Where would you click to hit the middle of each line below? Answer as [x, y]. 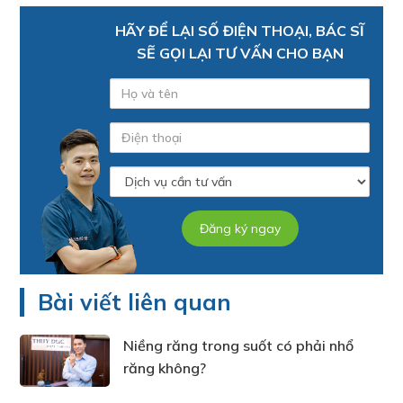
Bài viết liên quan [135, 302]
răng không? [165, 368]
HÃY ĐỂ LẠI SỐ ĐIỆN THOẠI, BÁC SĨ [240, 31]
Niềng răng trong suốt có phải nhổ [239, 346]
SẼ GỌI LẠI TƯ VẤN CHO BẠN [240, 54]
